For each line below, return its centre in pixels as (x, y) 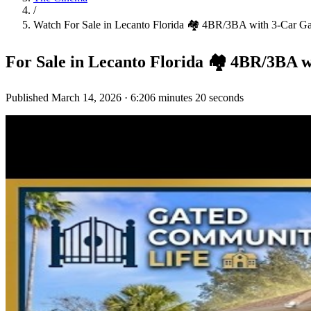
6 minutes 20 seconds (197, 97)
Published (28, 97)
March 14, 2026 (86, 97)
